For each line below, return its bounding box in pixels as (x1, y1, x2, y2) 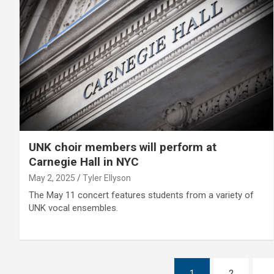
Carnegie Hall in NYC (29, 155, 139, 169)
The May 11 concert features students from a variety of (29, 190, 254, 201)
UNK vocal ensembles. (29, 202, 118, 214)
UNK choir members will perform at (29, 140, 217, 155)
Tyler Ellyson (83, 173, 131, 183)
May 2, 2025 (29, 173, 75, 183)
